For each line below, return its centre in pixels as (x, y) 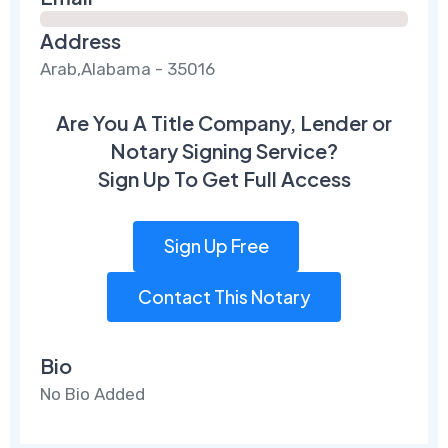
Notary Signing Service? (224, 150)
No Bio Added (93, 394)
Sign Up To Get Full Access (224, 178)
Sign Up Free (216, 246)
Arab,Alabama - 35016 (128, 68)
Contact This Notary (224, 296)
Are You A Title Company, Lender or (224, 122)
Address (81, 40)
